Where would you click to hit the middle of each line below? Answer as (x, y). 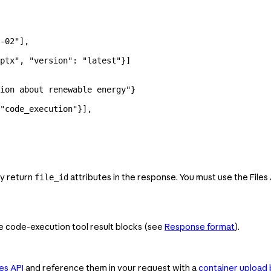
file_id (51, 177)
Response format (200, 227)
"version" (51, 61)
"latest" (102, 61)
